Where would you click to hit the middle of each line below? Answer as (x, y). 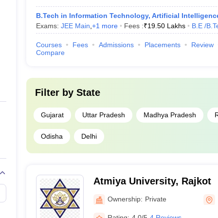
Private (155, 199)
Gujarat (52, 115)
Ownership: (125, 199)
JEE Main (75, 26)
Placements (162, 45)
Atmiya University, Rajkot (152, 181)
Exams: (48, 26)
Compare (50, 53)
